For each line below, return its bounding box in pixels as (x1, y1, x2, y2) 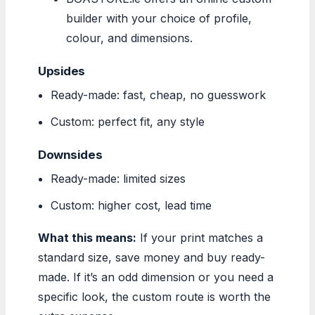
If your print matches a (136, 230, 263, 245)
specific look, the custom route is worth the (38, 289, 271, 304)
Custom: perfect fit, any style (51, 114, 205, 129)
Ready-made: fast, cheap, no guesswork (51, 87, 266, 102)
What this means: (38, 230, 136, 245)
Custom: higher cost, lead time (51, 198, 212, 212)
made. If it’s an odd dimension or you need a (38, 269, 274, 284)
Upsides (38, 63, 86, 78)
